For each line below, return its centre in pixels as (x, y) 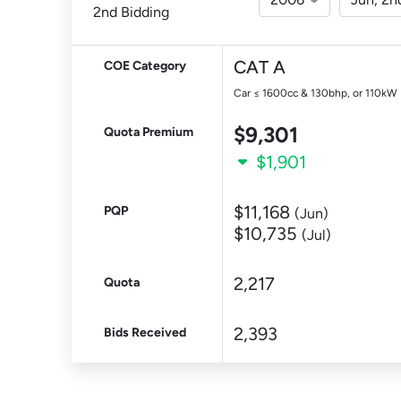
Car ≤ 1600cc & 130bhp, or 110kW (316, 93)
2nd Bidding (131, 12)
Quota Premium (149, 132)
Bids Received (145, 333)
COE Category (145, 66)
